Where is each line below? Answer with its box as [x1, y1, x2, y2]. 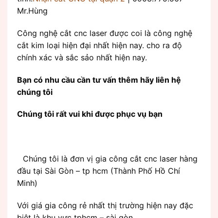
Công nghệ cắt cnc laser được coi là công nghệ [17, 28, 192, 38]
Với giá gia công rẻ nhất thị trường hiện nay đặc [17, 200, 193, 210]
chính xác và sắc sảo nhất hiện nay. [17, 52, 147, 62]
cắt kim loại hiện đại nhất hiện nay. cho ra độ [17, 40, 182, 50]
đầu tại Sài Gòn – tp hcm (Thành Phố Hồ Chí [17, 165, 180, 176]
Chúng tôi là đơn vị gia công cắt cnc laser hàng [23, 153, 198, 163]
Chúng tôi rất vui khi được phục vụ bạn [17, 109, 163, 119]
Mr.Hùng [17, 6, 48, 16]
